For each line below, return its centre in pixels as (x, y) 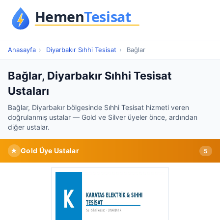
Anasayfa (22, 50)
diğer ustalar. (29, 127)
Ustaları (28, 91)
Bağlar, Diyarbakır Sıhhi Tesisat (90, 76)
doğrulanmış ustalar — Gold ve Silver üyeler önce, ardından (103, 117)
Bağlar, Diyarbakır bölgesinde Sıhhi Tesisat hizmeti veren (98, 107)
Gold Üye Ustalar (50, 151)
